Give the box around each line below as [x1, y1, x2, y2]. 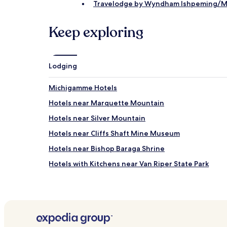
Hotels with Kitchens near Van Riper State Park [49, 159, 209, 168]
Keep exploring [49, 23, 143, 42]
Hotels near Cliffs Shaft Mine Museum [49, 129, 180, 138]
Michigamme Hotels [49, 83, 117, 92]
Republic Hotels [49, 205, 103, 214]
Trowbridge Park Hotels [49, 190, 130, 199]
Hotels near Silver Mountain [49, 113, 145, 123]
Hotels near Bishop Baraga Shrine [49, 144, 165, 153]
